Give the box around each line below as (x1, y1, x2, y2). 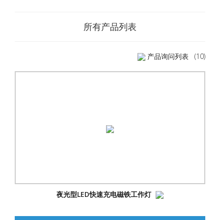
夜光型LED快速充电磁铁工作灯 (56, 190, 153, 199)
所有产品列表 (83, 21, 137, 32)
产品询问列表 (145, 52, 194, 61)
